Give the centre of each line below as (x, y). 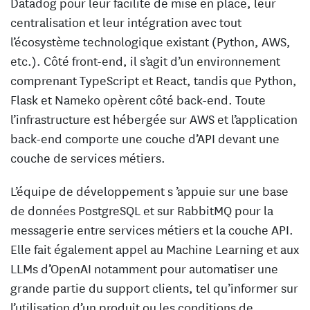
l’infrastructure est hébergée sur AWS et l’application (154, 119)
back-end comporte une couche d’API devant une (145, 138)
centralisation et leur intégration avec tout (126, 22)
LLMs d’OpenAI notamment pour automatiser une (144, 268)
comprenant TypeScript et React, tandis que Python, (154, 80)
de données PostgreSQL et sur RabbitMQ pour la (142, 210)
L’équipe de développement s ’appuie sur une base (149, 191)
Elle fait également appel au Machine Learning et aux (155, 249)
